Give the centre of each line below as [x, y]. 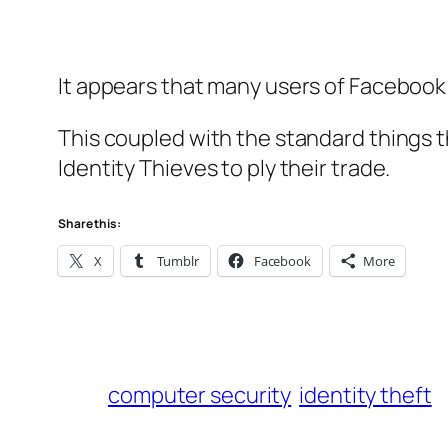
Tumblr [177, 261]
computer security [200, 395]
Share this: [89, 224]
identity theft [365, 395]
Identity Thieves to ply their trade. [224, 168]
